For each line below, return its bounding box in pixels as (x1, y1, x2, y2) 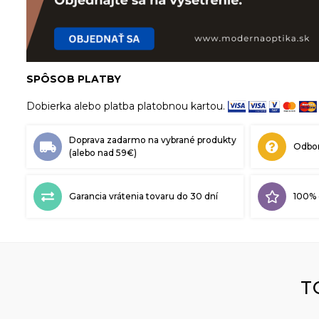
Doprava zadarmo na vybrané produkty (69, 135, 236, 146)
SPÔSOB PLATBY (26, 73, 122, 86)
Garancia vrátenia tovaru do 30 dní (69, 191, 218, 202)
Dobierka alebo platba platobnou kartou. (26, 100, 228, 113)
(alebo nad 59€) (69, 147, 137, 159)
